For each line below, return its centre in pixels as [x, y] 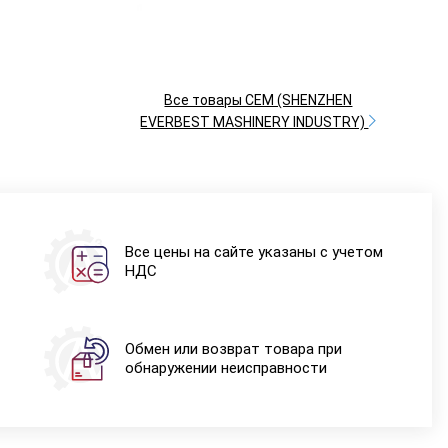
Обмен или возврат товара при [233, 348]
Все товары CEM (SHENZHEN [258, 99]
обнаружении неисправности [225, 367]
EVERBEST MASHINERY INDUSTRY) [254, 121]
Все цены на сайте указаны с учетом [253, 251]
